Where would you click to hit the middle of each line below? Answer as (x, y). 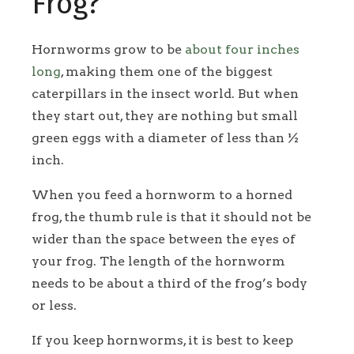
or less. (57, 306)
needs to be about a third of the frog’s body (169, 284)
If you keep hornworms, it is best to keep (162, 341)
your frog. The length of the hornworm (158, 262)
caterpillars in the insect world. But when (165, 94)
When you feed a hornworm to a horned (162, 195)
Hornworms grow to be (108, 50)
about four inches (242, 50)
